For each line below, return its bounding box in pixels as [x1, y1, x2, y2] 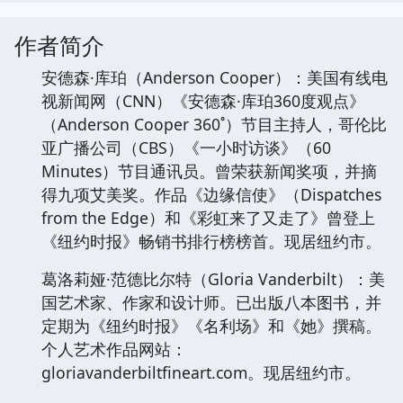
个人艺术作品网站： [41, 338, 187, 361]
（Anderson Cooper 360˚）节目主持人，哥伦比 [41, 113, 387, 136]
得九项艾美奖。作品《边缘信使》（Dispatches [41, 184, 381, 206]
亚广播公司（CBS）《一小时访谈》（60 [41, 137, 331, 159]
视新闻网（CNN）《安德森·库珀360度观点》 [41, 90, 365, 112]
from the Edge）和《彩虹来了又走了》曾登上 [41, 207, 375, 229]
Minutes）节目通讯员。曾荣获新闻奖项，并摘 [41, 160, 377, 183]
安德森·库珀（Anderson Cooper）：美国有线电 [41, 67, 388, 89]
